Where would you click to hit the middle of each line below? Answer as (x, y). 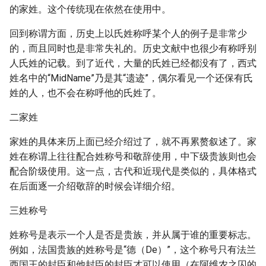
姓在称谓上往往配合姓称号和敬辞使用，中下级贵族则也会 (133, 156)
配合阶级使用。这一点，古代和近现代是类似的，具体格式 (133, 171)
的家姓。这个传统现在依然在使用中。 (90, 9)
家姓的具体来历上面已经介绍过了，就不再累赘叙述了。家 (133, 142)
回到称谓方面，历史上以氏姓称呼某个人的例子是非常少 (128, 34)
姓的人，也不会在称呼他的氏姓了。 (85, 93)
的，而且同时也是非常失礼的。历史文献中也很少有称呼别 (133, 48)
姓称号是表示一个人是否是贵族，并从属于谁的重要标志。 (133, 235)
